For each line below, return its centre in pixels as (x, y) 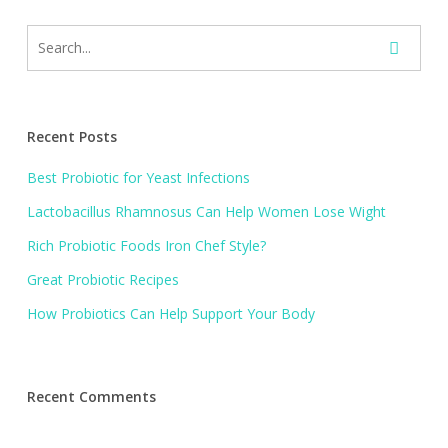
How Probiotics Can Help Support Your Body (170, 313)
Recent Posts (71, 136)
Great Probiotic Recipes (102, 279)
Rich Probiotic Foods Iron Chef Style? (146, 245)
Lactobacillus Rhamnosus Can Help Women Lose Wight (206, 211)
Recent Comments (91, 396)
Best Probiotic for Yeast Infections (138, 177)
